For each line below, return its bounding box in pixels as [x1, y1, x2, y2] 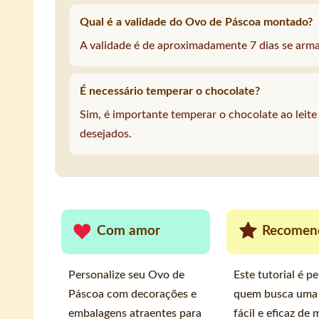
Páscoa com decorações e [68, 288, 197, 300]
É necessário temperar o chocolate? [79, 85, 260, 98]
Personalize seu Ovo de [68, 268, 184, 281]
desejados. [79, 128, 132, 140]
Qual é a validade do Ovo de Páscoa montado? [79, 16, 313, 28]
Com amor [96, 224, 160, 238]
